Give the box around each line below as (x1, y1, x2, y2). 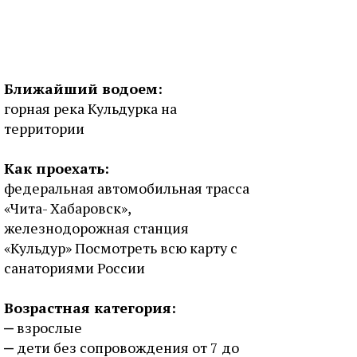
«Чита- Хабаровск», (4, 198, 131, 218)
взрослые (17, 318, 82, 337)
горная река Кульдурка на (4, 99, 177, 118)
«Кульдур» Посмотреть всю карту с (4, 238, 237, 257)
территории (4, 119, 84, 138)
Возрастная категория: (4, 298, 176, 317)
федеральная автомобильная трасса (4, 178, 249, 198)
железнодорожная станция (4, 218, 189, 237)
